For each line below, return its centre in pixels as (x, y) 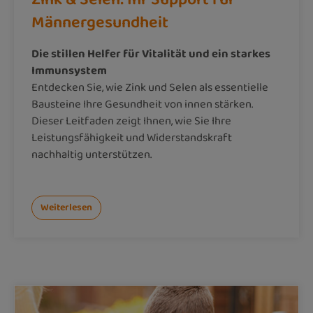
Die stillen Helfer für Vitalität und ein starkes (151, 54)
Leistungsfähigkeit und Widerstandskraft (132, 138)
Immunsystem (69, 71)
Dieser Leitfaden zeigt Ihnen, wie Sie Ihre (131, 121)
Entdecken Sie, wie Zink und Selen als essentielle (150, 87)
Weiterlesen (66, 208)
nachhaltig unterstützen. (92, 154)
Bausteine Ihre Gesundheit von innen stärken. (142, 104)
